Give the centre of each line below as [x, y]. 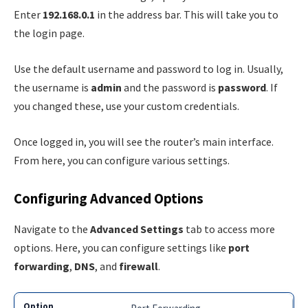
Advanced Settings [137, 229]
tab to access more [229, 229]
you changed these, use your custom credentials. [126, 106]
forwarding [42, 266]
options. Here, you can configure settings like [121, 247]
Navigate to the [52, 229]
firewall [139, 266]
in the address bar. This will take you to [187, 15]
